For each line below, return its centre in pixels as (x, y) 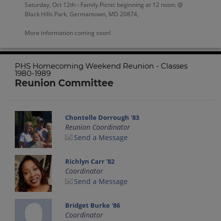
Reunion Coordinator (98, 127)
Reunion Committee (64, 83)
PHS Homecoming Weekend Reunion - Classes (101, 66)
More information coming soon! (68, 33)
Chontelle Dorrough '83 (102, 117)
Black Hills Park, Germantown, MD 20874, (82, 14)
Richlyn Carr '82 (90, 161)
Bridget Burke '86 (93, 205)
